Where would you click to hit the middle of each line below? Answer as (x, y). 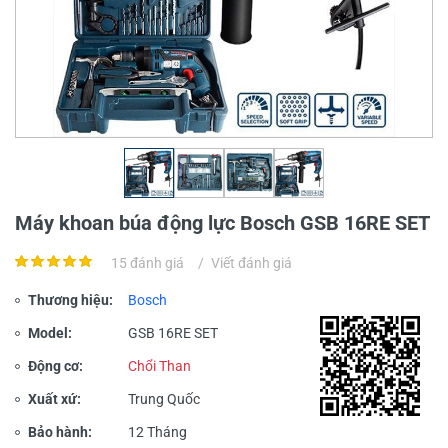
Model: (50, 332)
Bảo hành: (60, 431)
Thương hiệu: (70, 299)
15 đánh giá (147, 262)
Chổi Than (159, 365)
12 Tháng (157, 431)
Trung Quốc (164, 398)
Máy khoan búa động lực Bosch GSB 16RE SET (222, 222)
